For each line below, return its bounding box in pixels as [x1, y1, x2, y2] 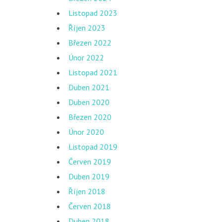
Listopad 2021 [68, 67, 117, 77]
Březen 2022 [68, 38, 111, 48]
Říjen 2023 [68, 23, 106, 33]
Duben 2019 [68, 171, 110, 181]
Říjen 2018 [68, 186, 106, 196]
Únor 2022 [68, 53, 104, 62]
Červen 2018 [68, 201, 111, 211]
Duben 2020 [68, 97, 110, 107]
